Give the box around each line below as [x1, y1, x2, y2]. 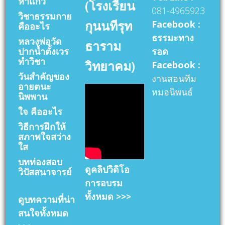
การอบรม [85, 177, 123, 189]
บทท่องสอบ [18, 156, 63, 168]
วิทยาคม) [85, 57, 136, 75]
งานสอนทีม [152, 72, 197, 85]
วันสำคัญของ [18, 70, 70, 83]
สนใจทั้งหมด [18, 207, 69, 219]
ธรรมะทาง [152, 32, 194, 44]
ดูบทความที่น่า [18, 193, 75, 206]
